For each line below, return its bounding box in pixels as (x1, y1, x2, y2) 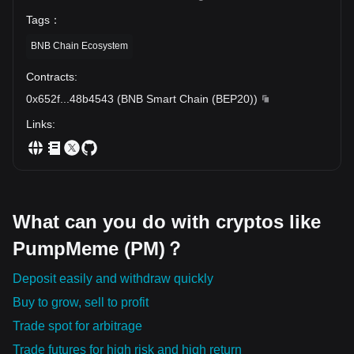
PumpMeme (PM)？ (13, 237, 184, 259)
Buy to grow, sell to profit (13, 295, 149, 309)
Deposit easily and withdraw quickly (13, 271, 213, 285)
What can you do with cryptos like (13, 210, 321, 232)
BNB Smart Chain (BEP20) (121, 92, 254, 105)
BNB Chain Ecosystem (31, 40, 128, 51)
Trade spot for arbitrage (13, 318, 142, 333)
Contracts (26, 70, 74, 83)
